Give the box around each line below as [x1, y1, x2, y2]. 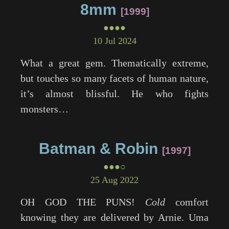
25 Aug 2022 [90, 175, 139, 185]
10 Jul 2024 [93, 36, 136, 46]
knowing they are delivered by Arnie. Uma [20, 212, 209, 223]
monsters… [20, 103, 68, 114]
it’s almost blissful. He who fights [20, 88, 209, 99]
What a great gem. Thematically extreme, [20, 57, 209, 68]
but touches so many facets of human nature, [20, 73, 209, 84]
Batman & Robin [38, 140, 158, 157]
